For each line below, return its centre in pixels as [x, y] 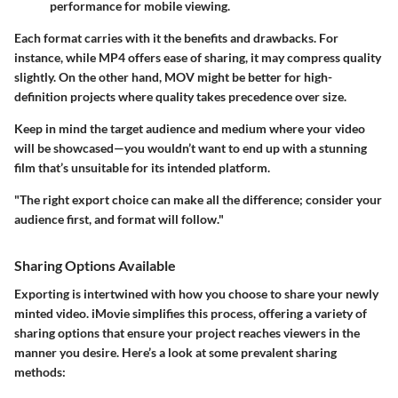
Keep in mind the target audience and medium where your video [190, 129]
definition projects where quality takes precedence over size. [180, 97]
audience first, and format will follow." [119, 219]
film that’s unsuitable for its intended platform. [142, 168]
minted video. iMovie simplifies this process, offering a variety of [191, 313]
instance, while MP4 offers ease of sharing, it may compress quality [198, 58]
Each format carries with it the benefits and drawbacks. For [176, 38]
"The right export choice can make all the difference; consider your [198, 200]
